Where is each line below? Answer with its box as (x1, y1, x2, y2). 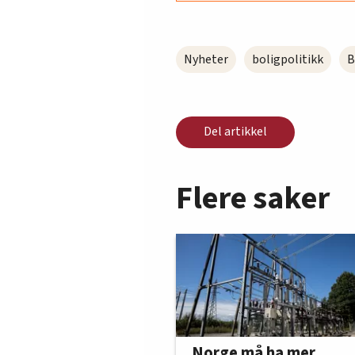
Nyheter (184, 50, 228, 68)
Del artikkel (204, 123, 267, 141)
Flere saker (176, 175, 330, 221)
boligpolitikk (252, 50, 323, 68)
